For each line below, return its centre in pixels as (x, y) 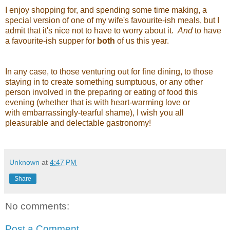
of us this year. (142, 41)
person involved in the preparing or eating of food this (101, 92)
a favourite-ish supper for (51, 41)
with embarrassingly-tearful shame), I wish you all (94, 113)
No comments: (37, 206)
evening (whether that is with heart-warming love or (98, 103)
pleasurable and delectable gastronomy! (78, 123)
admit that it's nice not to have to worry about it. (91, 31)
